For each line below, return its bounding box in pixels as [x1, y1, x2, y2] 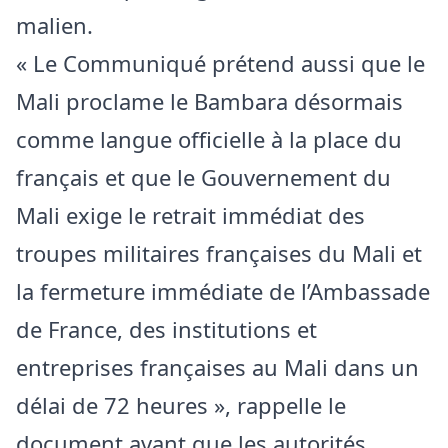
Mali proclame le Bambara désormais [16, 85, 403, 116]
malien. [16, 9, 93, 40]
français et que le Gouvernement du [16, 161, 391, 192]
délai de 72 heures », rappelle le [16, 389, 346, 420]
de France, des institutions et [16, 313, 317, 344]
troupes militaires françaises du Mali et [16, 237, 422, 268]
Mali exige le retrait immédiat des [16, 199, 365, 230]
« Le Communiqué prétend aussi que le [16, 47, 425, 78]
